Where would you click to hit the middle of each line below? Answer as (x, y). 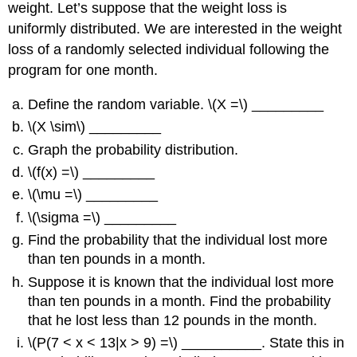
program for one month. (83, 71)
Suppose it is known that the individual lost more (181, 282)
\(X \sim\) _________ (95, 127)
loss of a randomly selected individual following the (169, 50)
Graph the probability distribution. (133, 149)
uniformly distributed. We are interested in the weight (175, 29)
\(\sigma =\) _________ (102, 217)
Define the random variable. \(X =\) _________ (176, 104)
